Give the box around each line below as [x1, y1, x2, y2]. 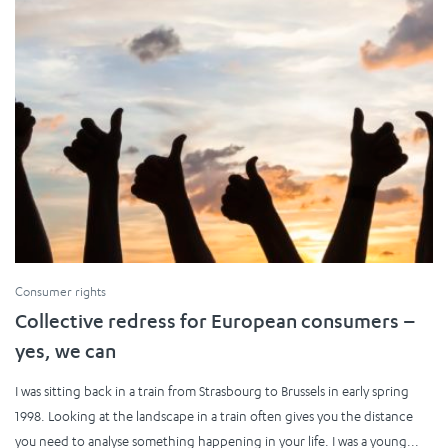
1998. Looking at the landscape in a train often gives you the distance [15, 407, 413, 424]
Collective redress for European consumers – [15, 312, 416, 335]
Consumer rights [15, 283, 106, 299]
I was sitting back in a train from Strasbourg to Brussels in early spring [15, 382, 409, 399]
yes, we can [15, 342, 116, 365]
